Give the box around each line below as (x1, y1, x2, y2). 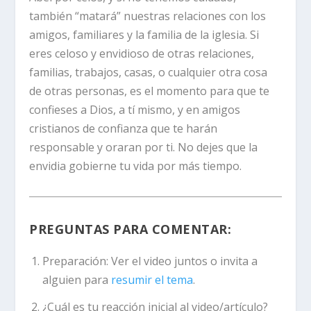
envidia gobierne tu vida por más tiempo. (29, 158, 242, 174)
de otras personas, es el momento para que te (29, 83, 270, 99)
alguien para (42, 272, 111, 288)
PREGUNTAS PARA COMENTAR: (29, 221, 232, 238)
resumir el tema (110, 272, 193, 288)
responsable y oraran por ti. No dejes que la (29, 139, 258, 155)
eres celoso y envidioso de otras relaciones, (29, 45, 255, 61)
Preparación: (42, 253, 111, 269)
